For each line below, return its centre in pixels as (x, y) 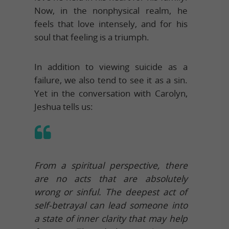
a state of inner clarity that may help (111, 218)
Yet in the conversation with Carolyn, (111, 93)
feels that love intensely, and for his (111, 24)
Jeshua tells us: (63, 106)
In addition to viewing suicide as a (111, 66)
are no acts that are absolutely (111, 178)
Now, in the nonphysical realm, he (111, 10)
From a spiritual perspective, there (111, 165)
